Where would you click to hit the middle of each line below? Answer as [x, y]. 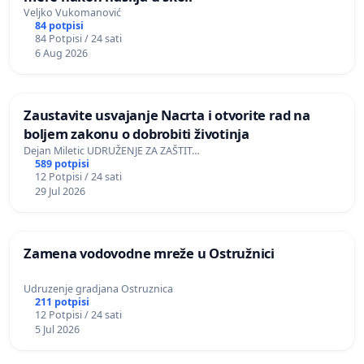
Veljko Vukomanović [72, 13]
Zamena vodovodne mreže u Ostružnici [149, 253]
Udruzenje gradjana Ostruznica [98, 289]
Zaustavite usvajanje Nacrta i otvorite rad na [167, 115]
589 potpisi [62, 164]
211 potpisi [62, 302]
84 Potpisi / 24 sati [78, 39]
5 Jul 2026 [57, 330]
